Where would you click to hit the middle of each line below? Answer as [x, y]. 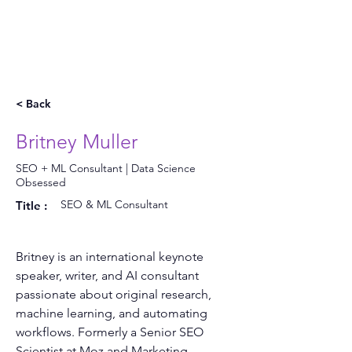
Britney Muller [77, 141]
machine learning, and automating [113, 313]
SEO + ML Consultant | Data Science [106, 168]
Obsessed [41, 182]
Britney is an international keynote [111, 257]
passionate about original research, [115, 294]
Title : [31, 205]
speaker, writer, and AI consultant [109, 275]
